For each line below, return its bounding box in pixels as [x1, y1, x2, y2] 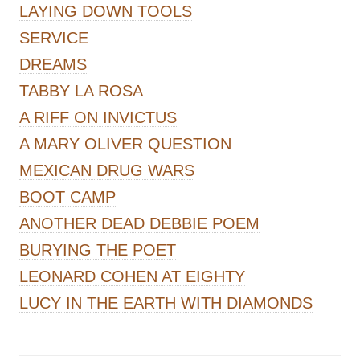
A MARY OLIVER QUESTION [19, 134, 231, 153]
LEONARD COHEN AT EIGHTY [19, 267, 245, 285]
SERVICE [19, 28, 88, 47]
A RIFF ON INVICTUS [19, 108, 177, 126]
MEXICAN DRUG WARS [19, 161, 194, 179]
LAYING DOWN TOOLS [19, 2, 192, 20]
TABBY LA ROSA [19, 81, 143, 100]
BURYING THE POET [19, 240, 176, 259]
